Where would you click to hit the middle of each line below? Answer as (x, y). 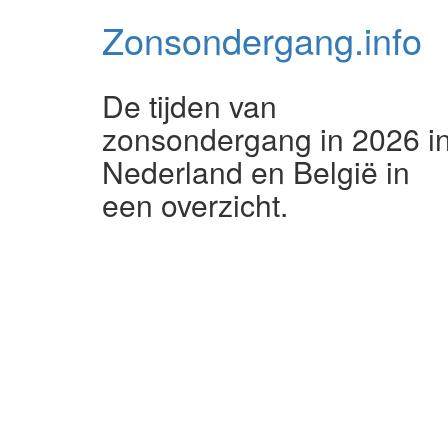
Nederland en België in (256, 171)
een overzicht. (195, 204)
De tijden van (189, 105)
